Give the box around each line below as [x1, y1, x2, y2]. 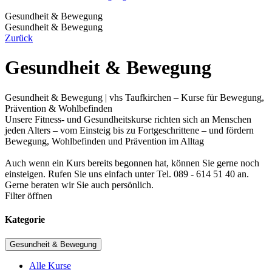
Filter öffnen [5, 190, 52, 201]
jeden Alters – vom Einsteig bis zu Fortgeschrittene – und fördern [5, 124, 254, 135]
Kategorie [5, 214, 45, 225]
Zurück [5, 33, 33, 43]
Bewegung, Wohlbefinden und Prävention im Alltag [5, 135, 204, 146]
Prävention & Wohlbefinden [5, 103, 112, 114]
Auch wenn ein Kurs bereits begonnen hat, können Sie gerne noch [5, 157, 259, 168]
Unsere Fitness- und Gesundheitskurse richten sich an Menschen [5, 114, 251, 124]
